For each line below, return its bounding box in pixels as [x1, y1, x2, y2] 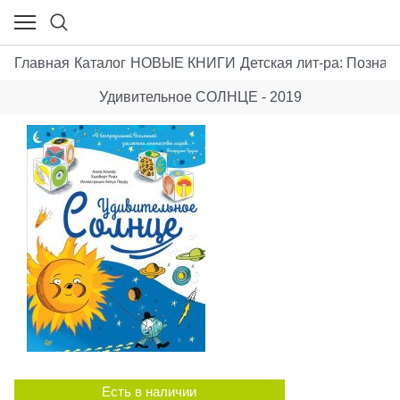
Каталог [74, 54, 126, 71]
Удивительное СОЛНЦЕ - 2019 [98, 89, 302, 105]
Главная [14, 54, 70, 71]
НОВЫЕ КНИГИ [130, 54, 236, 71]
